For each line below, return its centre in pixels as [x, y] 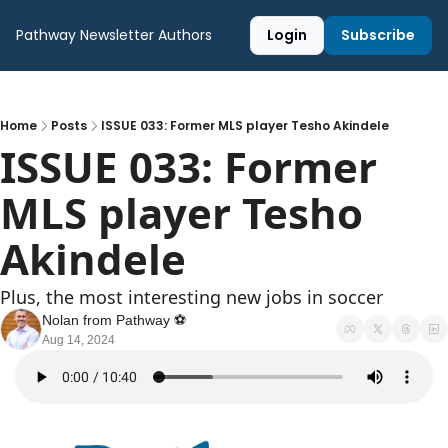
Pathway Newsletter [85, 35]
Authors [185, 35]
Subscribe [378, 35]
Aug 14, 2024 [78, 340]
